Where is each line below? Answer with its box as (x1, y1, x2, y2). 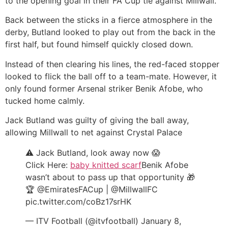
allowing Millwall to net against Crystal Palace (5, 127, 182, 137)
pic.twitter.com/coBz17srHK (25, 196, 131, 207)
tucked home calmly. (5, 95, 84, 106)
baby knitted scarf (70, 159, 141, 170)
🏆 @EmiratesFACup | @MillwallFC (25, 184, 158, 194)
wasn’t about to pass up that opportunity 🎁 (25, 172, 195, 182)
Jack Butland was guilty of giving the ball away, (5, 115, 189, 125)
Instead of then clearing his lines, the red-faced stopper (5, 59, 219, 69)
